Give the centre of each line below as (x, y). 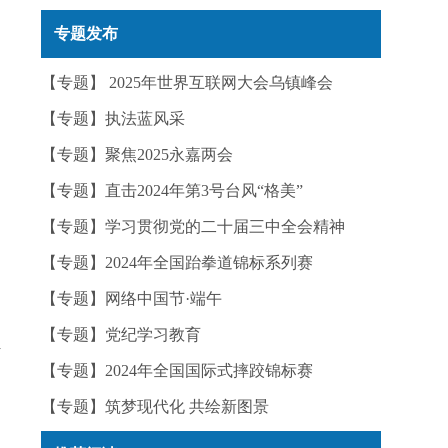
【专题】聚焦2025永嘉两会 (137, 155)
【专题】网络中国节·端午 (131, 299)
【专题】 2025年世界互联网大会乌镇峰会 (187, 83)
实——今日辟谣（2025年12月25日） (158, 12)
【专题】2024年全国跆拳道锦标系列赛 (177, 263)
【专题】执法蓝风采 (113, 119)
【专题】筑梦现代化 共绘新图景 (155, 407)
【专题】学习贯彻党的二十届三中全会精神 (193, 227)
